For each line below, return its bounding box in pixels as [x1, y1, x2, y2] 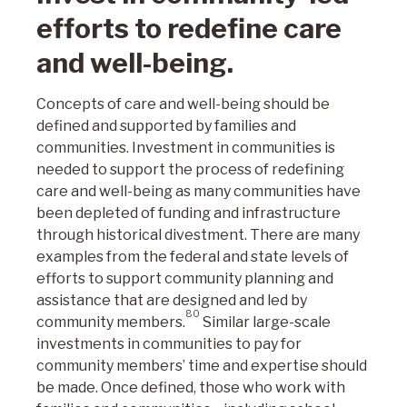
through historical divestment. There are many [36, 226, 360, 243]
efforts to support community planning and [36, 270, 333, 287]
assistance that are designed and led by [36, 292, 307, 309]
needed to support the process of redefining [36, 161, 344, 178]
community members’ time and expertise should [36, 357, 367, 374]
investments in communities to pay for [36, 335, 302, 352]
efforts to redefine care [36, 12, 342, 45]
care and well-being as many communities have [36, 183, 361, 200]
